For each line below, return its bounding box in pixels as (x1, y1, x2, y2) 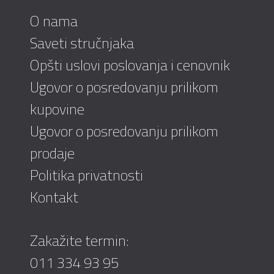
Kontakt (30, 186, 78, 209)
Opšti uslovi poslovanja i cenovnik (30, 54, 230, 76)
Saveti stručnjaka (30, 32, 134, 54)
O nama (30, 10, 78, 32)
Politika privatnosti (30, 164, 143, 187)
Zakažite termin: (30, 229, 129, 252)
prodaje (30, 142, 75, 165)
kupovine (30, 98, 84, 120)
